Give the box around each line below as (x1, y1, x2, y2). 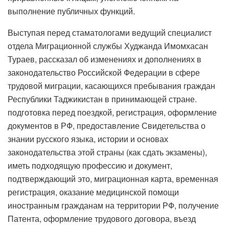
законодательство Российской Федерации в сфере (8, 66, 200, 78)
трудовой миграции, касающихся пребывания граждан (8, 79, 215, 91)
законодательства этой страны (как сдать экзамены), (8, 146, 207, 158)
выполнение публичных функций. (8, 5, 135, 17)
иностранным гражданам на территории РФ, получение (8, 199, 219, 211)
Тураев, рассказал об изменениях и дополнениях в (8, 53, 201, 65)
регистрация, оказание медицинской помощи (8, 186, 179, 198)
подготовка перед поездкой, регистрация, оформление (8, 106, 217, 118)
